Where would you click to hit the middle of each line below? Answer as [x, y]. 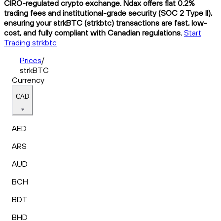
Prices [31, 60]
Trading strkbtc [30, 42]
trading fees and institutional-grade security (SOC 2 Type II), [108, 13]
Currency [28, 80]
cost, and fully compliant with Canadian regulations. [93, 32]
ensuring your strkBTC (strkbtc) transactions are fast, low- [106, 22]
